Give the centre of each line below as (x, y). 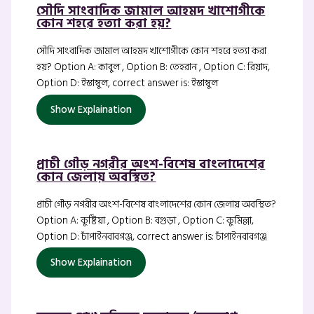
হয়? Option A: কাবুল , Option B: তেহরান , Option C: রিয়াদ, (153, 67)
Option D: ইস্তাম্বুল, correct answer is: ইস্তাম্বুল (128, 83)
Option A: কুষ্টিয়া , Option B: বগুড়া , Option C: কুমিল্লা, (145, 220)
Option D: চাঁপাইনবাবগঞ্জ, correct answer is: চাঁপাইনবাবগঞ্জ (152, 236)
